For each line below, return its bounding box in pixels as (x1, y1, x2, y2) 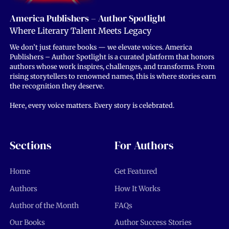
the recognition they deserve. (9, 81, 104, 90)
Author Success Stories (114, 218, 192, 227)
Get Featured (114, 167, 157, 176)
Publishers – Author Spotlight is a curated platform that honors (9, 52, 214, 61)
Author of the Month (9, 200, 79, 210)
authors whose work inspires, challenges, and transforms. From (9, 62, 215, 71)
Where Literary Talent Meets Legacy (9, 25, 151, 36)
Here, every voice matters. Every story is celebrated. (9, 101, 174, 110)
